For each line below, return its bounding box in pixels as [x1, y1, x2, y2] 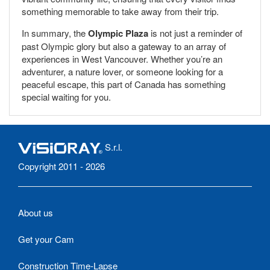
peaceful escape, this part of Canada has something [22, 77, 225, 90]
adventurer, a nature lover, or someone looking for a [22, 64, 223, 78]
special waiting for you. [22, 90, 111, 103]
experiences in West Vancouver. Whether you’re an [22, 52, 222, 65]
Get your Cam [18, 232, 74, 245]
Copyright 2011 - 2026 [18, 159, 105, 172]
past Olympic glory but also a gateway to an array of [22, 39, 226, 52]
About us [18, 206, 53, 219]
